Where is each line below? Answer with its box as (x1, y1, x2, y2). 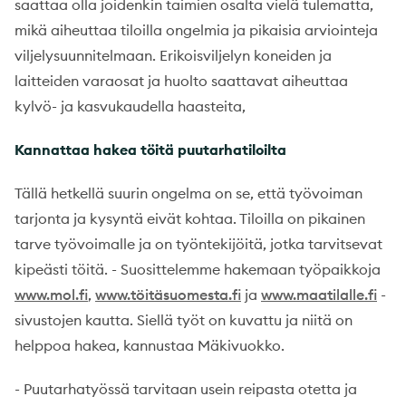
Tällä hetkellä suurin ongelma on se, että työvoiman (14, 183, 362, 202)
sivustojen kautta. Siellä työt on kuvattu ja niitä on (14, 310, 353, 329)
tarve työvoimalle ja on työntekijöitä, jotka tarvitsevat (14, 234, 382, 253)
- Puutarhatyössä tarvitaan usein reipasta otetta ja (14, 379, 357, 398)
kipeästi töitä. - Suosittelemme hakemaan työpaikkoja (14, 259, 381, 278)
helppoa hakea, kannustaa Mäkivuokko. (14, 335, 285, 354)
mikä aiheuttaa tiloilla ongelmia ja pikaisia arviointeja (14, 20, 378, 39)
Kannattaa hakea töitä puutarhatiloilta (14, 140, 286, 159)
